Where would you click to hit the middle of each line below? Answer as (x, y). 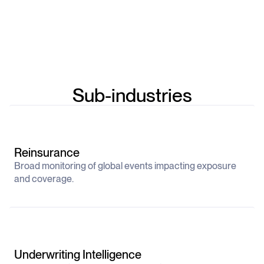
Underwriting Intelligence (78, 255)
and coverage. (44, 179)
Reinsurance (47, 153)
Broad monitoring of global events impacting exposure (125, 166)
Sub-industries (132, 95)
